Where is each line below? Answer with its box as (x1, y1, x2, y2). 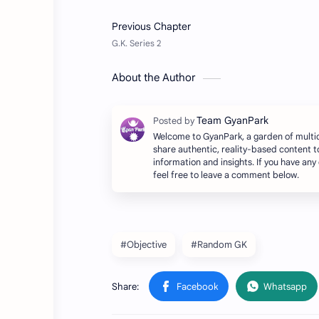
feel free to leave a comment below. (153, 169, 299, 182)
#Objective (120, 239, 167, 251)
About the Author (112, 71, 196, 85)
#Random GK (191, 239, 247, 251)
